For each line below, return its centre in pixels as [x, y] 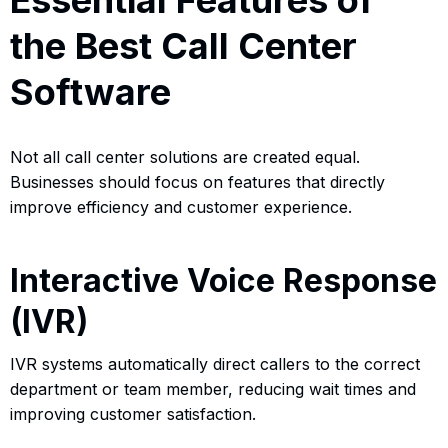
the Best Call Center [183, 45]
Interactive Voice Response [223, 280]
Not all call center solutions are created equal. [185, 156]
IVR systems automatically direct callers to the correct [215, 363]
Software [90, 91]
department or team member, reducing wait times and [213, 388]
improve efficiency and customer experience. [181, 206]
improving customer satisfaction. [133, 413]
